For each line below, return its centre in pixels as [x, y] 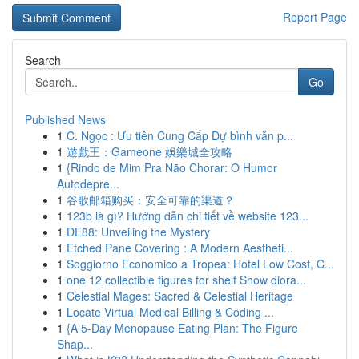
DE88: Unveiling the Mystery [138, 232]
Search [43, 60]
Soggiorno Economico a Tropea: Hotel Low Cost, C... [200, 264]
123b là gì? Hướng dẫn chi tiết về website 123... [188, 216]
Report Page [315, 17]
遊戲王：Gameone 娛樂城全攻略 [149, 151]
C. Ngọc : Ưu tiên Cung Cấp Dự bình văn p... [180, 135]
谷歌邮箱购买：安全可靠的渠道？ [151, 200]
